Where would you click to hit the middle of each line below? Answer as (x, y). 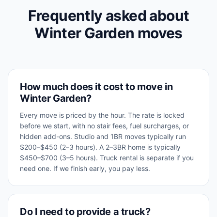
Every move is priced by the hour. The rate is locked (102, 115)
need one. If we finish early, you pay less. (85, 168)
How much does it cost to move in (96, 87)
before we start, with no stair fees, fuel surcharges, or (104, 126)
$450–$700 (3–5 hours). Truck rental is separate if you (107, 158)
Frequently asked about (108, 15)
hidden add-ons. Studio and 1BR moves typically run (103, 136)
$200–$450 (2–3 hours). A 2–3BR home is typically (100, 147)
